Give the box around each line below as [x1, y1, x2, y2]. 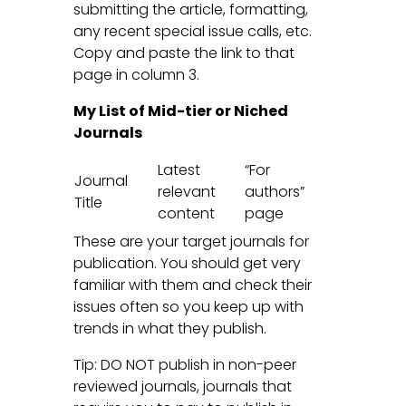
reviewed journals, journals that [72, 375, 292, 397]
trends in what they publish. [72, 317, 266, 339]
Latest [157, 159, 200, 180]
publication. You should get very [72, 252, 301, 274]
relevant [157, 180, 216, 202]
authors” [244, 180, 304, 202]
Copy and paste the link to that [72, 42, 295, 63]
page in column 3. [72, 63, 199, 85]
